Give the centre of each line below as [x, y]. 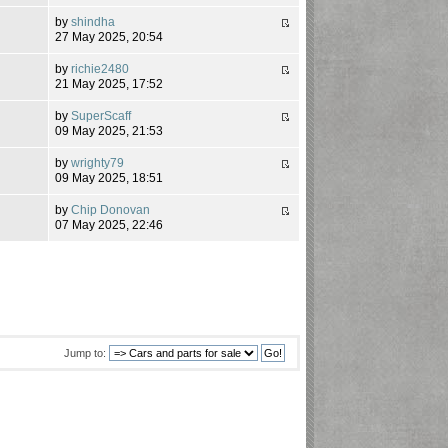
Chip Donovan [111, 209]
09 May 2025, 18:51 [109, 177]
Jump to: [84, 352]
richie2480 [100, 68]
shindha [93, 21]
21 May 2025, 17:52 [109, 83]
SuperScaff [101, 115]
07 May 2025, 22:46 [109, 224]
